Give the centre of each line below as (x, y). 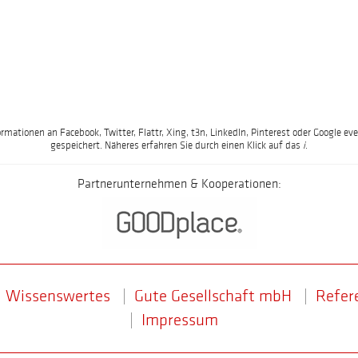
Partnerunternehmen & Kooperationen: (179, 185)
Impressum (179, 320)
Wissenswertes (58, 296)
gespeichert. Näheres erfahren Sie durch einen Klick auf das (177, 146)
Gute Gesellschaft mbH (213, 296)
